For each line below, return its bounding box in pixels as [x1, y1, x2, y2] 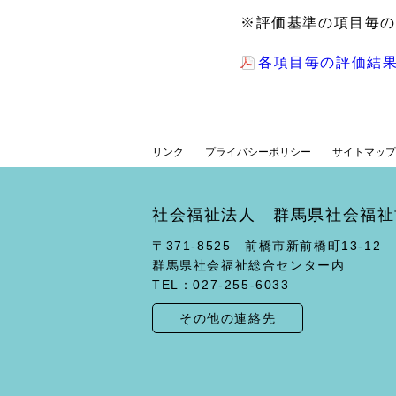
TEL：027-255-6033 [152, 278, 290, 292]
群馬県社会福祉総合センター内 [152, 258, 346, 272]
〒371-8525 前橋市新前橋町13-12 [152, 239, 382, 253]
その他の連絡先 [179, 311, 277, 325]
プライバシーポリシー [205, 146, 311, 158]
